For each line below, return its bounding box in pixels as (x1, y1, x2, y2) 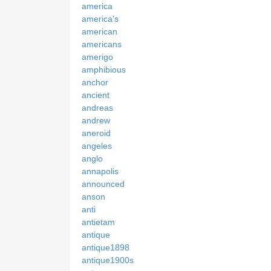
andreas (82, 102, 113, 113)
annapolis (82, 166, 119, 176)
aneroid (82, 128, 111, 138)
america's (82, 13, 119, 24)
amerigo (82, 51, 113, 62)
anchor (82, 77, 108, 87)
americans (82, 39, 122, 49)
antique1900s (82, 255, 134, 265)
